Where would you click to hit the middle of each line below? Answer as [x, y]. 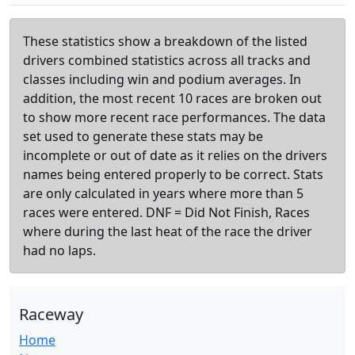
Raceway [51, 314]
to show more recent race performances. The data [174, 117]
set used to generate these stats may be [143, 136]
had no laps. [59, 250]
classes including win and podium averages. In [162, 79]
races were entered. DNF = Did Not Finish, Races [166, 212]
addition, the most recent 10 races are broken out [172, 98]
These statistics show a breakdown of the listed [165, 41]
